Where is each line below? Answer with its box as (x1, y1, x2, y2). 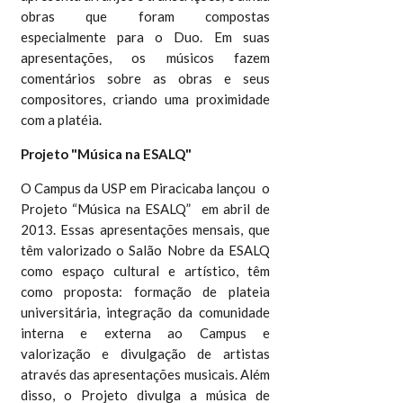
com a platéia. (20, 111, 102, 128)
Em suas (213, 28, 271, 45)
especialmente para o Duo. (20, 28, 214, 45)
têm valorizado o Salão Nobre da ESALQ (20, 241, 271, 258)
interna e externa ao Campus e (20, 324, 271, 341)
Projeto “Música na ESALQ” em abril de (20, 200, 271, 217)
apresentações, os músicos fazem (20, 49, 271, 66)
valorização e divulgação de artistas (20, 345, 271, 362)
